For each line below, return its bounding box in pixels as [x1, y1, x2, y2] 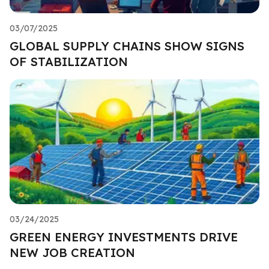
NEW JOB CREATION [10, 244, 135, 260]
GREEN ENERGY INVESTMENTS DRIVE [10, 229, 238, 244]
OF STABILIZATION [10, 53, 128, 69]
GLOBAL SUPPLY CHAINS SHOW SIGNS [10, 38, 244, 53]
